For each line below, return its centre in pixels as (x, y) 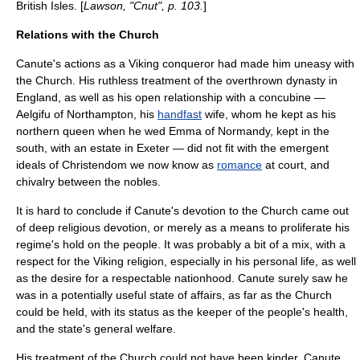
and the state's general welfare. (96, 329)
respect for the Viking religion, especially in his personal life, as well (186, 261)
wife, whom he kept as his (269, 114)
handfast (180, 114)
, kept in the (300, 131)
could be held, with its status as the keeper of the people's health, (182, 312)
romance (239, 165)
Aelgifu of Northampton (75, 114)
